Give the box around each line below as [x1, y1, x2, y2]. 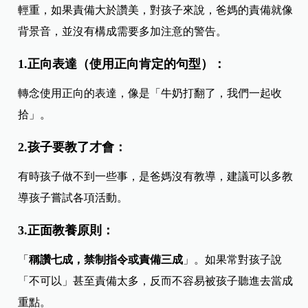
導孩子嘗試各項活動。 [18, 191, 129, 203]
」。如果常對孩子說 [183, 253, 283, 265]
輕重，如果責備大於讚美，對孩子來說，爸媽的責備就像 [18, 3, 294, 16]
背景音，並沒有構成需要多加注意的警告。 [18, 25, 228, 37]
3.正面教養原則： [18, 223, 115, 237]
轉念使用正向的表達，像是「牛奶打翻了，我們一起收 [18, 87, 283, 99]
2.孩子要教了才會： [18, 140, 127, 154]
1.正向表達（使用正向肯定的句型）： [18, 56, 226, 71]
